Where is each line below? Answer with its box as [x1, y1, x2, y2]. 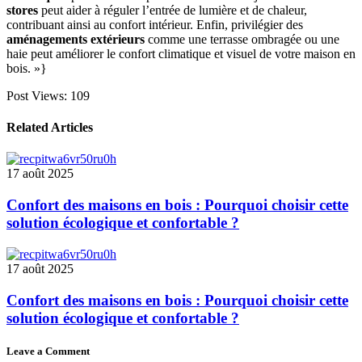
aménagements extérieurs [6, 32, 145, 46]
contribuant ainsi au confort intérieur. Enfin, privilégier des [6, 17, 303, 32]
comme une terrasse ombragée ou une [145, 32, 339, 46]
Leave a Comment [6, 344, 90, 357]
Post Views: [6, 88, 67, 103]
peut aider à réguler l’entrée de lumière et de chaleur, [38, 2, 307, 17]
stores [6, 2, 38, 17]
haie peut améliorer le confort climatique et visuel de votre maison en [6, 46, 356, 61]
